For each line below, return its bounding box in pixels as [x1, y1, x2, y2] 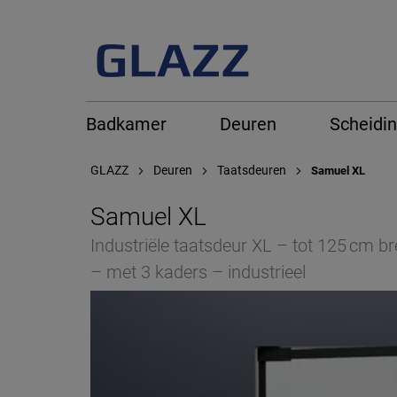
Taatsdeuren [217, 163, 286, 177]
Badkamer [86, 113, 167, 135]
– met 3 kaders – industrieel [90, 261, 306, 283]
